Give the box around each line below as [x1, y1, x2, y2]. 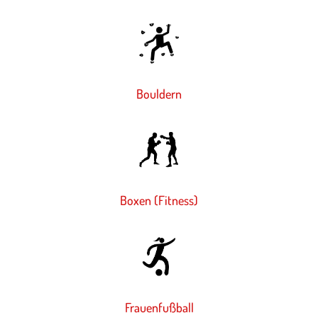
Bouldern [136, 86, 182, 102]
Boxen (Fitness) [120, 192, 198, 209]
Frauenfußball [124, 299, 194, 315]
